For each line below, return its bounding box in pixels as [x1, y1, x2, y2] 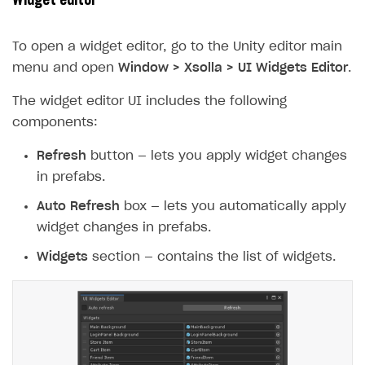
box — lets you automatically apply [120, 200, 346, 213]
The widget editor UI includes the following [12, 95, 287, 108]
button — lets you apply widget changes [86, 150, 347, 163]
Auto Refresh [37, 200, 120, 213]
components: [12, 117, 98, 130]
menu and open [12, 62, 118, 75]
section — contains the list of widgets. [88, 251, 336, 264]
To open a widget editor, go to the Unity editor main [12, 41, 342, 54]
